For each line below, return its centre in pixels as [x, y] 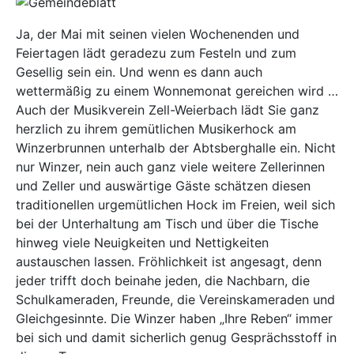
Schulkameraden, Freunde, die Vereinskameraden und [175, 299]
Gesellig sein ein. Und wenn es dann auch [139, 72]
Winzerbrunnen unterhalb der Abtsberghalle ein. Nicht [176, 148]
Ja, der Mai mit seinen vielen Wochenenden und [158, 34]
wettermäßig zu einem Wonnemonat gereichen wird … [177, 91]
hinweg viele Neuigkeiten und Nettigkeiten [142, 243]
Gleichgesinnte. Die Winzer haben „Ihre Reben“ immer [174, 318]
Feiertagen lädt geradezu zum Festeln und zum [156, 53]
